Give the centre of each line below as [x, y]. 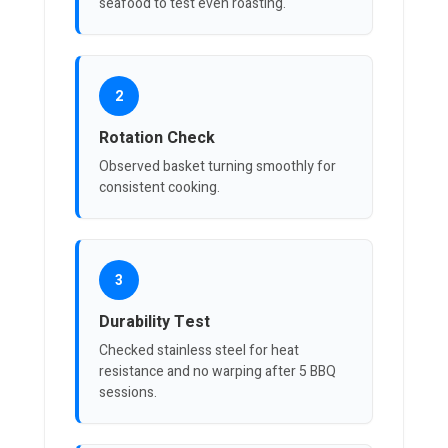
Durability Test [154, 322]
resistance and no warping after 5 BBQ [217, 372]
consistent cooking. [159, 188]
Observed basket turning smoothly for [217, 167]
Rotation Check [157, 138]
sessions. [128, 393]
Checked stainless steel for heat [199, 351]
